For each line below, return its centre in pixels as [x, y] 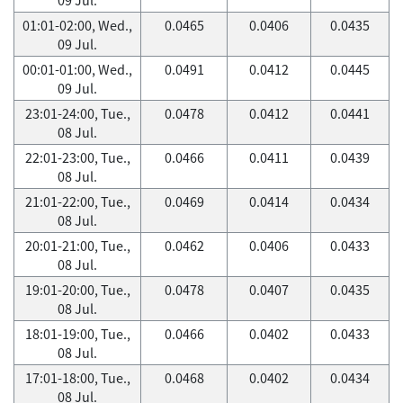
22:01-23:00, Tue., [77, 157]
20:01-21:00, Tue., [77, 246]
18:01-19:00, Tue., [77, 334]
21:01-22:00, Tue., [77, 201]
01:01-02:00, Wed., [77, 25]
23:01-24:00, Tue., [77, 113]
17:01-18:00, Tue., [77, 378]
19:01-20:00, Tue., [77, 290]
